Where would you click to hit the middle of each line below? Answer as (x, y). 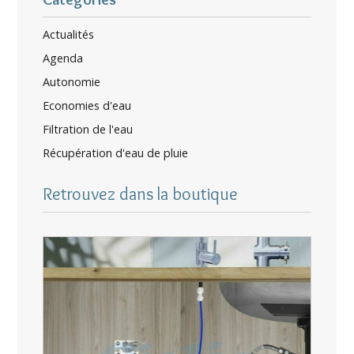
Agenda (63, 58)
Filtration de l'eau (88, 130)
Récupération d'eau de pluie (116, 153)
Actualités (69, 35)
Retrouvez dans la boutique (141, 194)
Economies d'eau (87, 106)
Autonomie (72, 82)
